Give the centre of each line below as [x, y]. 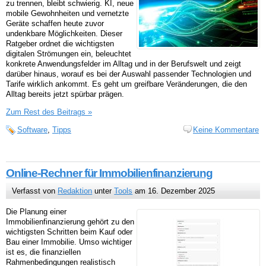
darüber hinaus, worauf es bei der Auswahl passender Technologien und [129, 74]
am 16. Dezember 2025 [174, 191]
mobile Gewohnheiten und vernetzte [67, 14]
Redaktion [75, 191]
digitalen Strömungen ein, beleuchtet [69, 54]
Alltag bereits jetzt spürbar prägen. [65, 94]
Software [32, 129]
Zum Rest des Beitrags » [49, 112]
